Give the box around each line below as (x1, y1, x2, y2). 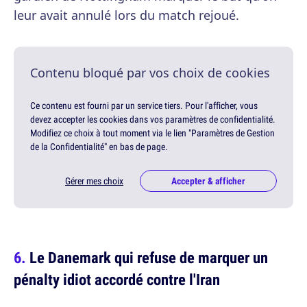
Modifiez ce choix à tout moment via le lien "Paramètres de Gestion (30, 127, 275, 140)
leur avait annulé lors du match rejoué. (14, 7, 239, 24)
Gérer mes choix (65, 175, 123, 188)
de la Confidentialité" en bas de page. (30, 140, 168, 153)
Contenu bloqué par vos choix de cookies (30, 64, 270, 82)
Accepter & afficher (171, 175, 245, 188)
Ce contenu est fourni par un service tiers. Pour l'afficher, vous (30, 99, 258, 112)
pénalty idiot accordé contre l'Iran (14, 269, 220, 291)
